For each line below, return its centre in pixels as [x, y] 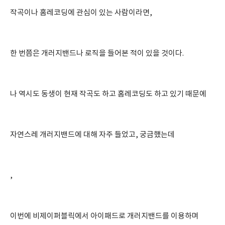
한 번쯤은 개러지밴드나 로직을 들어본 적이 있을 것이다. [97, 53]
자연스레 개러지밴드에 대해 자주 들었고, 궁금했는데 [92, 135]
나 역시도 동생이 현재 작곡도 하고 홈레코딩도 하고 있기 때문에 [108, 94]
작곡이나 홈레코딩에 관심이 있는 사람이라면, [81, 13]
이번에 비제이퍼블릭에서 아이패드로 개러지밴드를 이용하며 [104, 216]
